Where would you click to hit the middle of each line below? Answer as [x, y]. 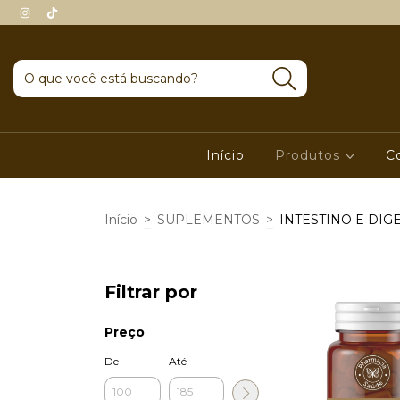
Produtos [309, 155]
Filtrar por [151, 292]
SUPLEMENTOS [208, 219]
